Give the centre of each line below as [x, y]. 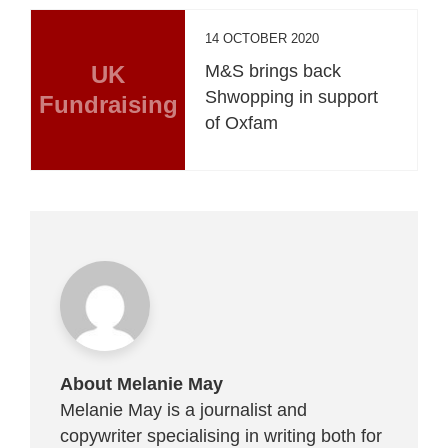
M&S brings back [273, 70]
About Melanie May [141, 383]
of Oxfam [242, 122]
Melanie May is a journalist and [183, 409]
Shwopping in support [292, 96]
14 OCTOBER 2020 [262, 38]
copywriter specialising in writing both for [221, 435]
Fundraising [108, 104]
